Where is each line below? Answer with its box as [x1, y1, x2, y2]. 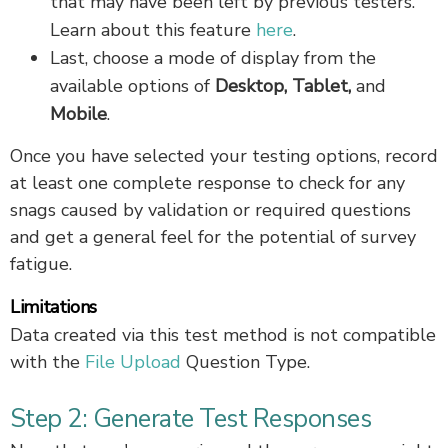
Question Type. [181, 349, 310, 374]
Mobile [50, 101, 107, 126]
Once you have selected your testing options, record [10, 143, 438, 168]
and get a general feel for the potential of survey [10, 224, 416, 249]
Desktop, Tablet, [215, 73, 356, 98]
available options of [50, 73, 215, 98]
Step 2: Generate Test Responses [10, 401, 372, 436]
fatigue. [10, 251, 72, 276]
